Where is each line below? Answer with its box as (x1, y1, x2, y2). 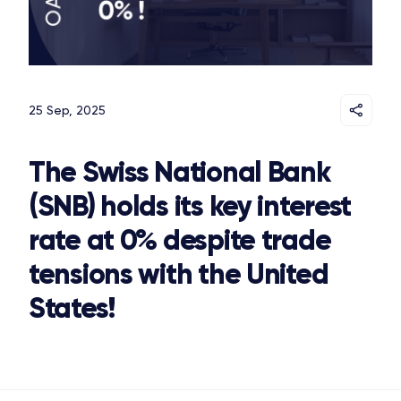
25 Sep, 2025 (29, 103, 106, 118)
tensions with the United (29, 256, 328, 293)
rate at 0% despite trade (29, 222, 331, 259)
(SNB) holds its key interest (29, 188, 352, 225)
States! (29, 290, 116, 327)
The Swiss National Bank (29, 154, 330, 191)
